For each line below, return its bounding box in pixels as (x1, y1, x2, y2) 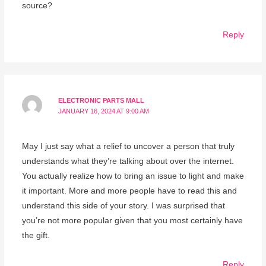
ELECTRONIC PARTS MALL (58, 97, 145, 104)
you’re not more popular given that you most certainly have (21, 216, 243, 226)
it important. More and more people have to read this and (21, 186, 237, 196)
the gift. (21, 231, 50, 240)
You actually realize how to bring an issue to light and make (21, 172, 244, 181)
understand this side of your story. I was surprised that (21, 201, 225, 211)
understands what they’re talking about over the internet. (21, 157, 234, 166)
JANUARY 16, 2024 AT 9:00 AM (58, 107, 150, 115)
